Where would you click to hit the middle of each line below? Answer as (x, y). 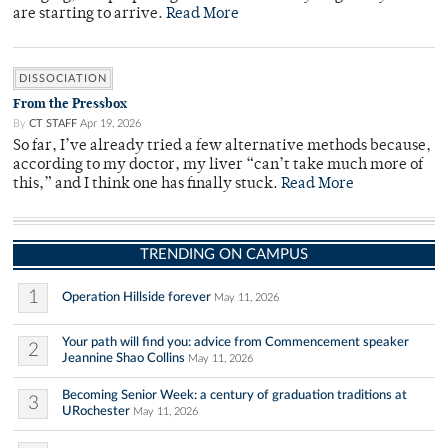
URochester (96, 411)
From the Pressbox (70, 104)
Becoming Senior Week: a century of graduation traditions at (234, 395)
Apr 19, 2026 (110, 124)
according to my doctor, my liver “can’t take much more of (218, 166)
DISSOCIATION (63, 79)
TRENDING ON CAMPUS (224, 255)
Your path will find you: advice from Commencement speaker (235, 342)
